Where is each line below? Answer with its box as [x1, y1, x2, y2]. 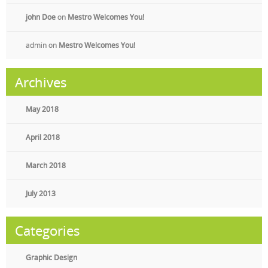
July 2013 [26, 188, 56, 199]
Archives [15, 73, 67, 91]
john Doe [26, 12, 56, 22]
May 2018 [26, 104, 59, 114]
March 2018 [26, 160, 66, 170]
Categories [15, 221, 80, 239]
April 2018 [26, 132, 60, 142]
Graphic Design [26, 252, 77, 263]
